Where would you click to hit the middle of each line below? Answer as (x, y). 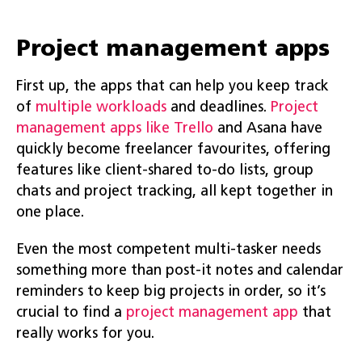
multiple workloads (101, 107)
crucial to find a (71, 313)
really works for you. (85, 334)
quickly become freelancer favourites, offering (173, 149)
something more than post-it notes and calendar (180, 271)
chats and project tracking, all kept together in (175, 192)
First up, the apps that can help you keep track (173, 86)
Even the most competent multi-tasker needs (168, 250)
